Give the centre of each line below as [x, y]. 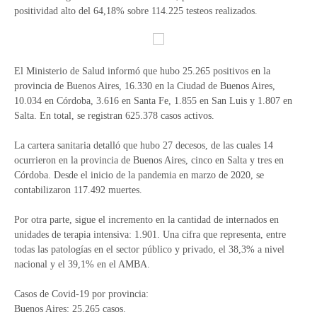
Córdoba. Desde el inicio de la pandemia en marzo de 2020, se [139, 175]
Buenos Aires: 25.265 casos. [70, 309]
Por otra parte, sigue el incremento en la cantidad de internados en [146, 220]
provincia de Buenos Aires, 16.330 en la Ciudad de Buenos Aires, [145, 86]
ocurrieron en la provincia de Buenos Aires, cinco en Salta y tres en [149, 160]
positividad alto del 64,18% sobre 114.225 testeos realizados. [136, 11]
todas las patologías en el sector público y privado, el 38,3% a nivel [149, 249]
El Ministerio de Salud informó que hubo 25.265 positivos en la [142, 71]
